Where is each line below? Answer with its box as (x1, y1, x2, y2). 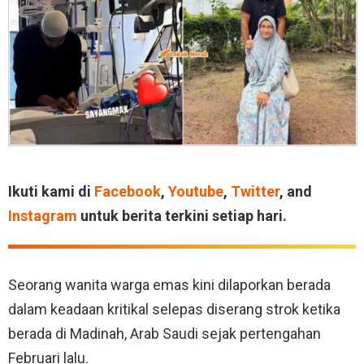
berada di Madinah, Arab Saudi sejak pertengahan (8, 324, 321, 342)
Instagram (8, 206, 77, 224)
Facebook (94, 182, 161, 200)
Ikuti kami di (8, 182, 94, 200)
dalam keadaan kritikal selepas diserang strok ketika (8, 300, 340, 318)
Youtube (168, 182, 223, 200)
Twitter (231, 182, 279, 200)
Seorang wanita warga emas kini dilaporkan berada (8, 275, 331, 293)
